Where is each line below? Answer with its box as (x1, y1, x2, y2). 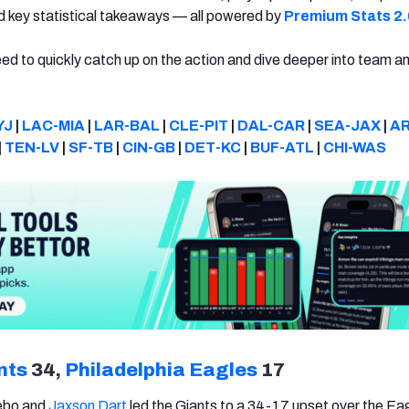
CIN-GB (122, 139, 175, 155)
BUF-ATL (250, 139, 314, 155)
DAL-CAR (236, 117, 305, 133)
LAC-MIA (21, 117, 85, 133)
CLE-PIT (168, 117, 228, 133)
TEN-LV (5, 139, 59, 155)
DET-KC (184, 139, 241, 155)
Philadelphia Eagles (65, 359, 257, 380)
